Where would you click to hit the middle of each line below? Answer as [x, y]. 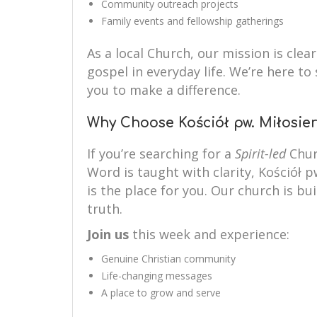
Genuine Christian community [168, 259]
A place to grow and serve [161, 293]
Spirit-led [260, 154]
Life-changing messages [157, 276]
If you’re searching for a [161, 154]
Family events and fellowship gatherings [192, 21]
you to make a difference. [164, 90]
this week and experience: [209, 234]
